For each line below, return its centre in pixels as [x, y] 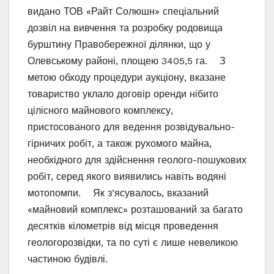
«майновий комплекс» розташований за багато [135, 209]
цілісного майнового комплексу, [100, 110]
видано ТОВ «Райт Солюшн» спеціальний [123, 11]
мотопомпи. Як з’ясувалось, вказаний [118, 193]
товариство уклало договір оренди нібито [123, 94]
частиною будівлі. [72, 259]
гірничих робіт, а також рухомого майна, [120, 143]
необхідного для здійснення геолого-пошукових [137, 160]
